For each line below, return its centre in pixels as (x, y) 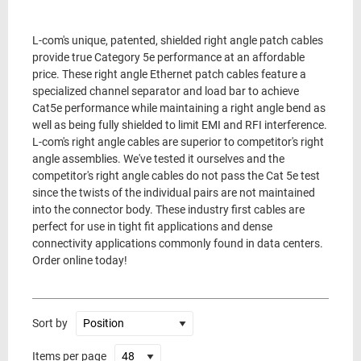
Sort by (50, 323)
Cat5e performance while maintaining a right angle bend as (179, 108)
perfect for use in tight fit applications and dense (152, 227)
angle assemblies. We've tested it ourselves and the (158, 159)
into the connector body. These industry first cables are (168, 210)
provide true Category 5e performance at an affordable (168, 58)
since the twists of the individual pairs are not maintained (174, 193)
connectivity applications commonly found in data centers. (178, 244)
